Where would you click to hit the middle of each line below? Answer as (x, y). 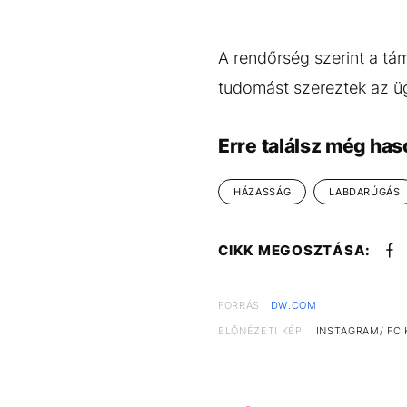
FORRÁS (239, 306)
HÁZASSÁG (263, 192)
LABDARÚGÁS (365, 192)
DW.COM (293, 306)
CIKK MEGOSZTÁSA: (294, 251)
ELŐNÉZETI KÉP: (262, 331)
